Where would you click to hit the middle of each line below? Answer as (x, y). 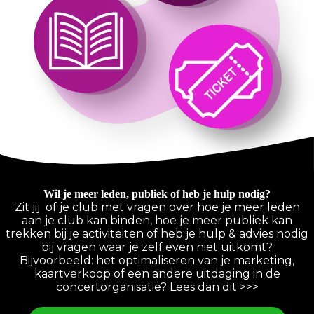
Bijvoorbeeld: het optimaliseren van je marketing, (157, 261)
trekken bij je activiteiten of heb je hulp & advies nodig (157, 234)
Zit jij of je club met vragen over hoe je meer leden (157, 207)
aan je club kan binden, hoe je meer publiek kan (157, 221)
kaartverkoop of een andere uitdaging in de (157, 274)
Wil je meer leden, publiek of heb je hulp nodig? (157, 194)
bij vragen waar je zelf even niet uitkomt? (157, 247)
